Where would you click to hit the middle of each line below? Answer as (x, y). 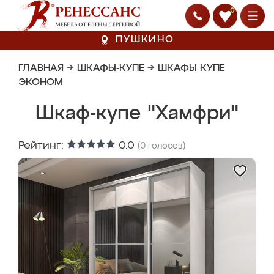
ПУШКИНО (145, 40)
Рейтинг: (43, 146)
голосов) (165, 146)
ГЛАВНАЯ (41, 68)
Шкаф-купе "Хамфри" (137, 114)
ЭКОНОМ (41, 83)
